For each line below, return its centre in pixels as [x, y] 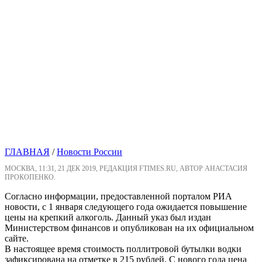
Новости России [89, 152]
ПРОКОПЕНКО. [30, 177]
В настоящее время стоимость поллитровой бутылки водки [123, 249]
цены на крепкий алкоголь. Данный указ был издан [108, 218]
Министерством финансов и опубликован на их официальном [129, 228]
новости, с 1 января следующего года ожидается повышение [126, 207]
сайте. [17, 239]
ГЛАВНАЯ [27, 152]
